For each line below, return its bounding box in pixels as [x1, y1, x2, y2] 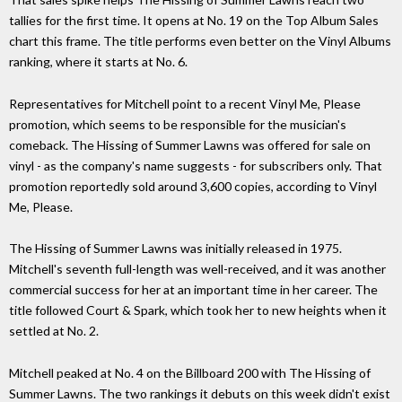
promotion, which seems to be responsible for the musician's [9, 116, 346, 132]
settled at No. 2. [9, 323, 99, 339]
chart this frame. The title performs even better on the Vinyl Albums [9, 32, 391, 48]
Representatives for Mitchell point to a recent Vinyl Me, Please [9, 95, 361, 111]
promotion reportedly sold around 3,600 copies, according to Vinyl [9, 178, 377, 194]
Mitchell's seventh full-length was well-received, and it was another [9, 261, 386, 277]
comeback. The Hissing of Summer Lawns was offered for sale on [9, 136, 371, 153]
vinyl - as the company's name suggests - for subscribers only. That [9, 157, 382, 173]
